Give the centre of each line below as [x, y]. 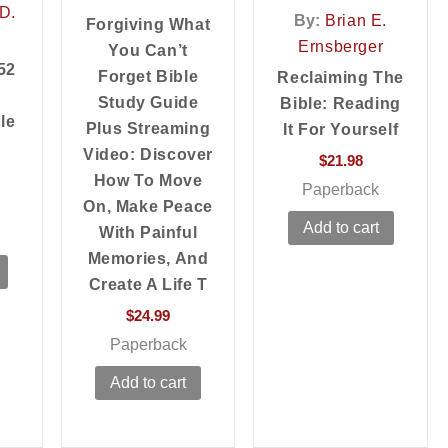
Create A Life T [148, 284]
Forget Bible [148, 76]
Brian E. [356, 20]
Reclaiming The [340, 77]
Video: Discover [148, 154]
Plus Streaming [148, 128]
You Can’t [148, 50]
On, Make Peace [148, 206]
